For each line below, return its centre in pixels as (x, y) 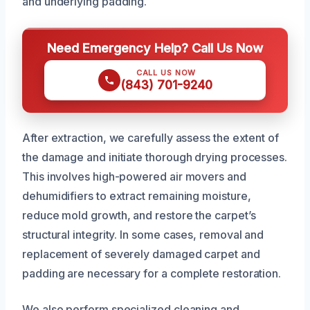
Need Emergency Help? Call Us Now (155, 47)
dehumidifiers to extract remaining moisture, (137, 195)
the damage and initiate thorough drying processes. (155, 157)
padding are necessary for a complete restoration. (152, 273)
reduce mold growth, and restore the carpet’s (139, 215)
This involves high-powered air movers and (134, 176)
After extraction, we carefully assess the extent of (151, 137)
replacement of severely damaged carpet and (141, 254)
